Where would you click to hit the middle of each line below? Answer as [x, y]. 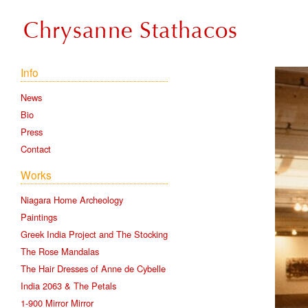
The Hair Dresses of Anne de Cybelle [93, 268]
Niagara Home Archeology [72, 199]
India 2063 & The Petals [68, 285]
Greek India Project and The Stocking [94, 234]
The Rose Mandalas [60, 251]
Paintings [39, 217]
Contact [36, 148]
